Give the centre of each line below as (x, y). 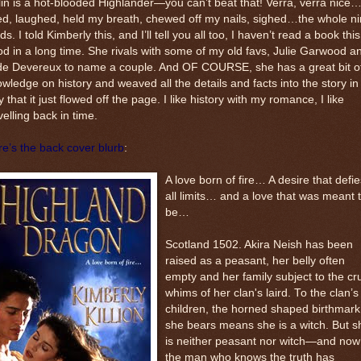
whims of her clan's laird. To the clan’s (262, 293)
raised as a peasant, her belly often (255, 260)
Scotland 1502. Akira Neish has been (259, 244)
